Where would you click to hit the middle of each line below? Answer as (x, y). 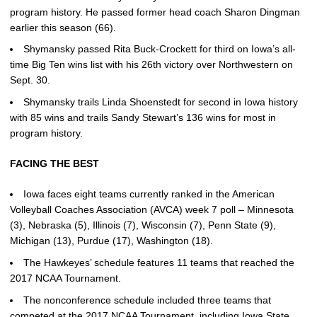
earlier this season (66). (63, 27)
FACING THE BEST (54, 163)
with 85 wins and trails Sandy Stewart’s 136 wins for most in (143, 117)
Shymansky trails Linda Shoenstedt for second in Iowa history (161, 102)
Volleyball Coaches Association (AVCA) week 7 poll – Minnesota (152, 209)
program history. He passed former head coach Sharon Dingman (155, 12)
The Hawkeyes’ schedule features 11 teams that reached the (159, 262)
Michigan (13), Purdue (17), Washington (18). (111, 241)
